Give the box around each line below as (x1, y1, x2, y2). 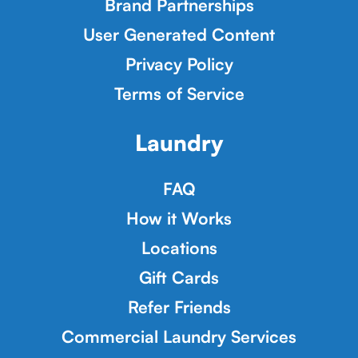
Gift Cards (139, 266, 219, 288)
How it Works (126, 207, 232, 229)
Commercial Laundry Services (62, 325, 296, 347)
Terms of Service (113, 82, 245, 104)
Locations (141, 237, 217, 258)
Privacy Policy (125, 53, 233, 74)
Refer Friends (127, 296, 231, 317)
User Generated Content (83, 23, 275, 45)
